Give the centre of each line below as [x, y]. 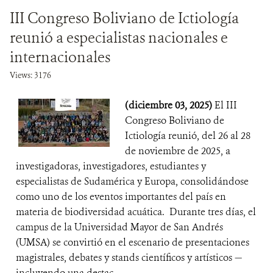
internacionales [60, 57]
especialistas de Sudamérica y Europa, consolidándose [132, 181]
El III [226, 105]
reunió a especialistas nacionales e [119, 38]
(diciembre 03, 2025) [170, 105]
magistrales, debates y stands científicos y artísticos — [129, 257]
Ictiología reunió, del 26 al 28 [188, 136]
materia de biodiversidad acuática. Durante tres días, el [136, 212]
